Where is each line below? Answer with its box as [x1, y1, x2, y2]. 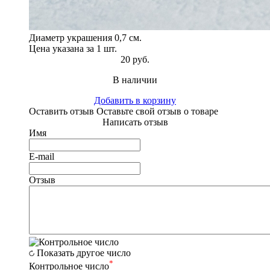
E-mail [29, 151, 54, 162]
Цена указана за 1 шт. [29, 43, 117, 54]
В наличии [113, 74, 157, 85]
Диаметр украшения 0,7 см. [29, 32, 142, 43]
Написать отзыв [102, 116, 168, 127]
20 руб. [121, 54, 149, 64]
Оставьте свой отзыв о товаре [94, 105, 218, 116]
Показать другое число [37, 247, 131, 258]
